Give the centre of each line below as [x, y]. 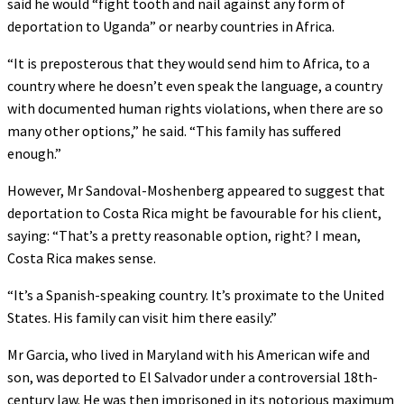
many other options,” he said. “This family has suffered [174, 130]
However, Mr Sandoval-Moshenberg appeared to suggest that [196, 190]
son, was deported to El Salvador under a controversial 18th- [193, 376]
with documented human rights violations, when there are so [195, 108]
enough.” [34, 153]
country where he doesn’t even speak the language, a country [195, 85]
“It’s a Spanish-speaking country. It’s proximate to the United [196, 294]
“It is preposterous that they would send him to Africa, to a [188, 63]
